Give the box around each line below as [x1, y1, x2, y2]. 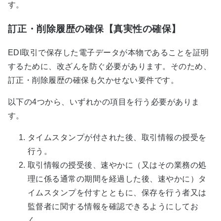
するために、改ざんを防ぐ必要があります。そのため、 [8, 62, 211, 71]
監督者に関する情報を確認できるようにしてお [28, 202, 199, 211]
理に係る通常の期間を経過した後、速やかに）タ [28, 175, 207, 184]
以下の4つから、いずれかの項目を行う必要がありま [8, 98, 200, 107]
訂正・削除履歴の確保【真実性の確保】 [8, 23, 181, 34]
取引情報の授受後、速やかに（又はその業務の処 [28, 161, 207, 170]
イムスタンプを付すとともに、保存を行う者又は [28, 188, 207, 197]
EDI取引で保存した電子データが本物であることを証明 [8, 48, 209, 57]
